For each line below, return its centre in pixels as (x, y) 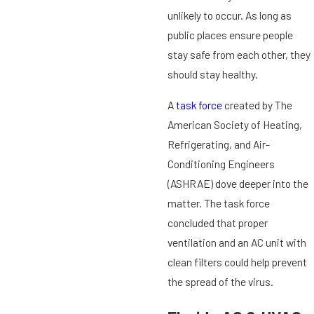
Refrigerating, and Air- (218, 144)
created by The (257, 104)
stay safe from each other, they (239, 55)
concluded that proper (217, 222)
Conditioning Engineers (221, 163)
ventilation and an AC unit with (237, 242)
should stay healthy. (212, 74)
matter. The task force (218, 203)
